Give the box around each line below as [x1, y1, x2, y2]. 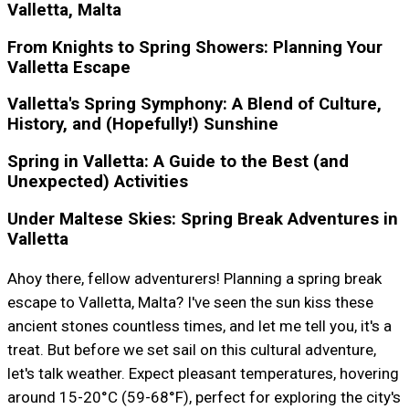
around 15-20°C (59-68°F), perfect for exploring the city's [6, 387, 401, 406]
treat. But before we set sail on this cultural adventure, [6, 340, 376, 359]
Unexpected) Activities [6, 172, 188, 193]
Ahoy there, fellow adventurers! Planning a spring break [6, 268, 382, 288]
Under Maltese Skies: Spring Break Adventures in [6, 208, 398, 229]
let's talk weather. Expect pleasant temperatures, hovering [6, 363, 399, 383]
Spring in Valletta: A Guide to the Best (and [6, 152, 349, 173]
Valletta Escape [6, 57, 131, 78]
